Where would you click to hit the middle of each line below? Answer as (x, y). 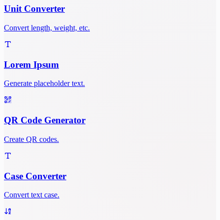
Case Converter (35, 176)
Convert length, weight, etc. (47, 28)
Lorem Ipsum (31, 64)
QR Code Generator (45, 120)
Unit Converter (34, 9)
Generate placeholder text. (44, 83)
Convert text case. (32, 195)
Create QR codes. (31, 139)
